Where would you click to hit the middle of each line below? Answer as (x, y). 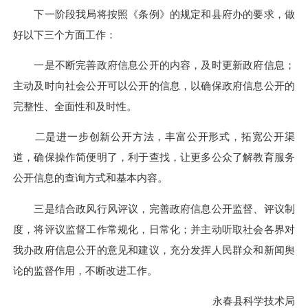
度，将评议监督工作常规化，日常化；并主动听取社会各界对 (154, 229)
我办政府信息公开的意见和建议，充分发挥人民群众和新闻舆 (154, 250)
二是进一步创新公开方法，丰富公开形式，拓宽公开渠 (154, 137)
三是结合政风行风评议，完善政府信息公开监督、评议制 (154, 208)
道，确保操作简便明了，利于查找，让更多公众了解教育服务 (154, 157)
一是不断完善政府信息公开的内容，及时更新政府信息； (154, 65)
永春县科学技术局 (243, 300)
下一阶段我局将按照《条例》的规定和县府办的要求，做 (154, 14)
